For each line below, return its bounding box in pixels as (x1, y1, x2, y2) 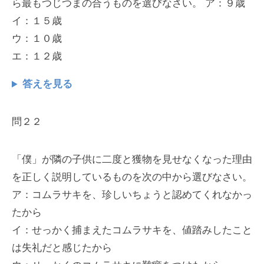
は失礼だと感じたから (12, 242, 112, 254)
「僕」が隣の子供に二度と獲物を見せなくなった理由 (12, 154, 252, 166)
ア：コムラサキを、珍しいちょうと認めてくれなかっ (12, 189, 252, 201)
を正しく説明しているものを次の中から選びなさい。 (12, 171, 252, 183)
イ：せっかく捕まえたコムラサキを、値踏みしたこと (12, 225, 252, 236)
